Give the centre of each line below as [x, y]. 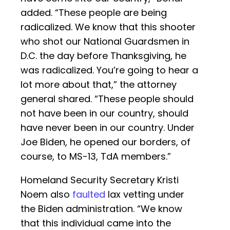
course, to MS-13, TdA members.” [96, 157]
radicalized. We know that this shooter [108, 27]
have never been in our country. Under [108, 128]
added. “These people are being [94, 13]
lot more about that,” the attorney [99, 85]
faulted [89, 195]
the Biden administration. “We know [101, 209]
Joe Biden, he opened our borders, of [106, 142]
